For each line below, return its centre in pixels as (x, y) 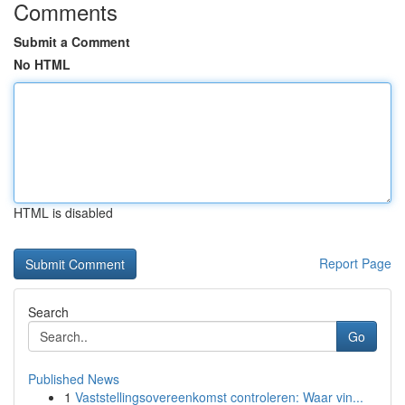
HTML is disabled (63, 212)
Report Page (355, 263)
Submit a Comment (72, 42)
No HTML (42, 64)
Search (48, 312)
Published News (74, 379)
